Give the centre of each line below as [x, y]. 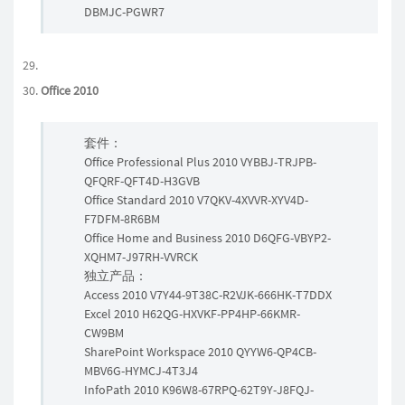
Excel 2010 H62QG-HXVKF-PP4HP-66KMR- [192, 314]
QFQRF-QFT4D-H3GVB [142, 181]
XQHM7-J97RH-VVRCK [141, 257]
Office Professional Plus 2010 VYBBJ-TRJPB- [200, 162]
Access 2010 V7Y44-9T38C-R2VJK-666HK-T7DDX [208, 295]
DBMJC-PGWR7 [124, 12]
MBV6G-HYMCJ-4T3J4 [141, 371]
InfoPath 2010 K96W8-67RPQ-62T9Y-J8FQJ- [199, 390]
